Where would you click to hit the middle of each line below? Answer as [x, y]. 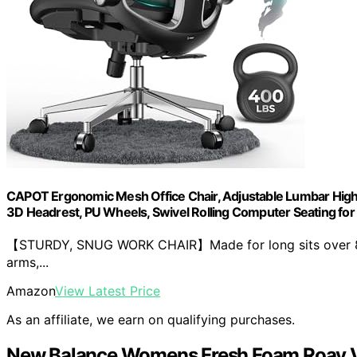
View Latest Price [108, 291]
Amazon [31, 291]
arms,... [27, 263]
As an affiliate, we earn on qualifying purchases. [151, 320]
